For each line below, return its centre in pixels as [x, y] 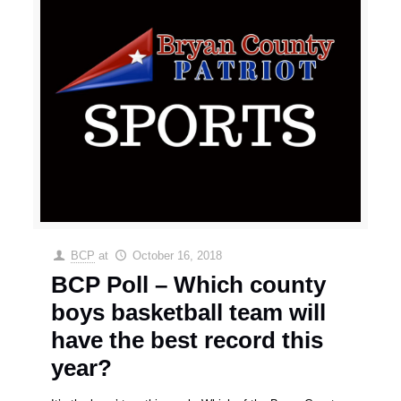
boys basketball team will [189, 313]
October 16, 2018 [177, 256]
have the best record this [188, 341]
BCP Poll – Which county [189, 285]
